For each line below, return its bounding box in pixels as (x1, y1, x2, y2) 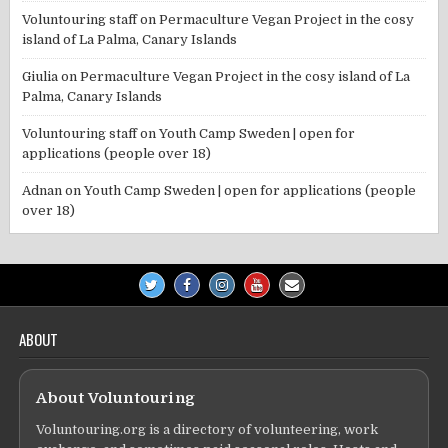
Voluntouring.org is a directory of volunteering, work (36, 422, 379, 438)
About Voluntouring (36, 389, 196, 408)
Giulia (22, 69, 59, 85)
